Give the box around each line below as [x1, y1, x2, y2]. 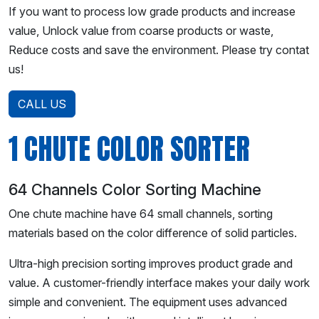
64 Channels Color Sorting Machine [9, 179, 261, 199]
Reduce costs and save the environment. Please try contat [9, 42, 309, 57]
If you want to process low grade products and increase [9, 4, 296, 19]
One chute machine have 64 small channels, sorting [9, 206, 273, 221]
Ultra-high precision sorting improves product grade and [9, 256, 293, 271]
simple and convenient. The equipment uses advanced [9, 294, 287, 309]
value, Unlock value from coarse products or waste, [9, 23, 273, 38]
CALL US [18, 96, 66, 111]
